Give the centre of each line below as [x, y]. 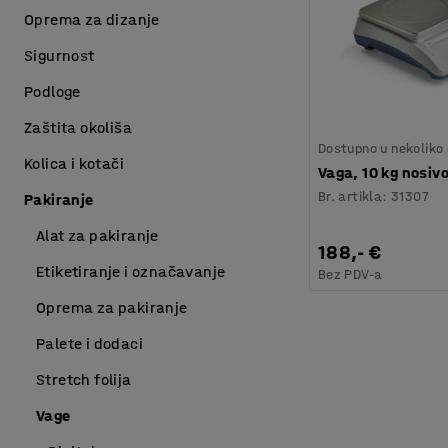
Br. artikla [350, 196]
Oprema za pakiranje [112, 307]
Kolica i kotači [74, 163]
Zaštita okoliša [78, 127]
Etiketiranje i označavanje [131, 271]
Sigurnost [59, 55]
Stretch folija [84, 379]
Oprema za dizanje [92, 19]
